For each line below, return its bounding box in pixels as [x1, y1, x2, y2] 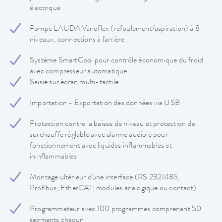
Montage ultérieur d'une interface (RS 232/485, [30, 174, 180, 182]
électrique [30, 4, 61, 13]
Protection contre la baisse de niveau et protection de [30, 120, 195, 129]
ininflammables [30, 153, 77, 162]
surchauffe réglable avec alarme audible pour [30, 131, 168, 140]
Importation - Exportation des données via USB [30, 100, 180, 108]
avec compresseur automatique [30, 68, 127, 76]
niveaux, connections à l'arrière [30, 36, 125, 45]
